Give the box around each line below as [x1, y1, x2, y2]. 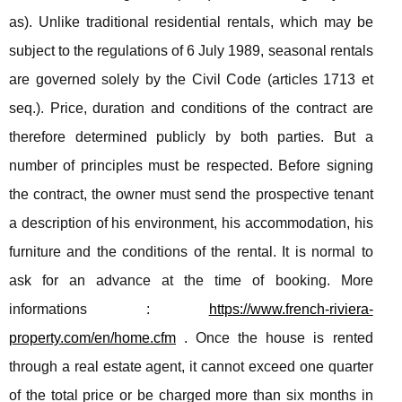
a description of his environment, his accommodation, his [9, 215, 373, 231]
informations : [9, 301, 209, 317]
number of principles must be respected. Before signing [9, 158, 373, 173]
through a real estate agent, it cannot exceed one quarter [9, 359, 373, 374]
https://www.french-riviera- [208, 301, 373, 317]
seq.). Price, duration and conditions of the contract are [9, 100, 373, 116]
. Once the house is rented [176, 330, 373, 345]
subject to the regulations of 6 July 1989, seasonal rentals [9, 43, 373, 58]
